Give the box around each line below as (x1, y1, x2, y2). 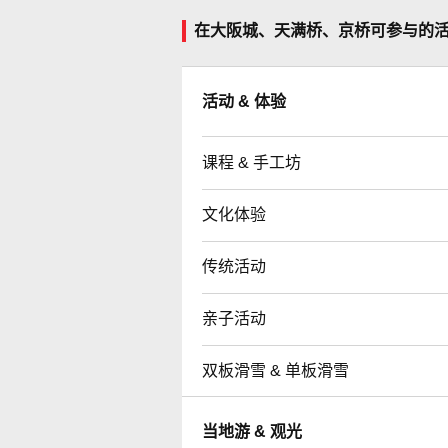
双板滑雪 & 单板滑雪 (202, 361, 349, 379)
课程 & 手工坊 (202, 153, 301, 171)
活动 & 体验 (202, 92, 286, 110)
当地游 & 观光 (202, 422, 302, 440)
